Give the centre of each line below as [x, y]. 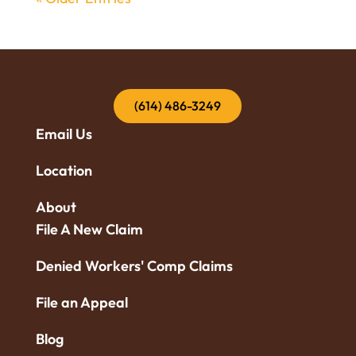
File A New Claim [89, 230]
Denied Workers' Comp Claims [134, 266]
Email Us [64, 134]
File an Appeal [81, 303]
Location [64, 171]
